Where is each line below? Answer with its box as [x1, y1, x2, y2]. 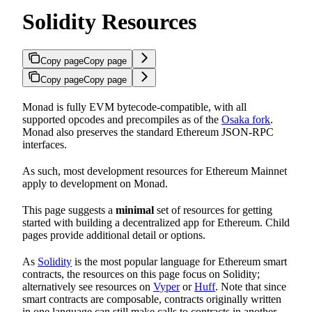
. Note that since [215, 281, 286, 293]
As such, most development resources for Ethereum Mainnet [22, 165, 287, 178]
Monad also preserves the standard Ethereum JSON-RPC [22, 126, 274, 139]
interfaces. [22, 139, 67, 151]
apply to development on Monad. [22, 178, 168, 190]
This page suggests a [22, 204, 116, 217]
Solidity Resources [22, 8, 196, 34]
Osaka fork [221, 114, 270, 126]
